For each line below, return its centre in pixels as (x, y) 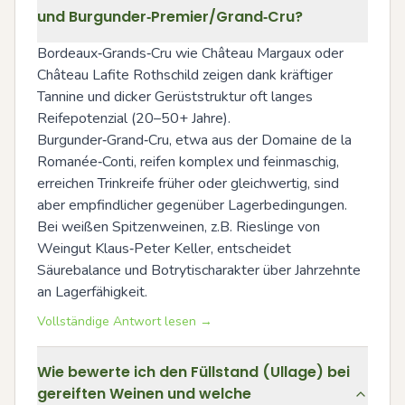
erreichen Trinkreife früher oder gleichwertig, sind (188, 184)
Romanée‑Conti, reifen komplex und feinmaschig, (188, 162)
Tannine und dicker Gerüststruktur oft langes (175, 97)
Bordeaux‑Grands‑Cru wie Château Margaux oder (190, 53)
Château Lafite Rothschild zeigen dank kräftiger (185, 75)
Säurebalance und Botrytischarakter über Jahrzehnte (199, 270)
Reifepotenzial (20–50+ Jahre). (134, 118)
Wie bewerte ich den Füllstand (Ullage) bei (193, 372)
